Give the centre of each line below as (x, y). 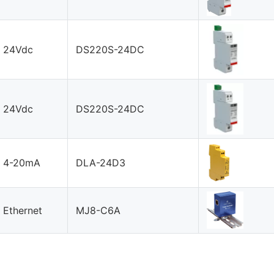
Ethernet (23, 210)
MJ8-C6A (98, 210)
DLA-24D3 (101, 162)
